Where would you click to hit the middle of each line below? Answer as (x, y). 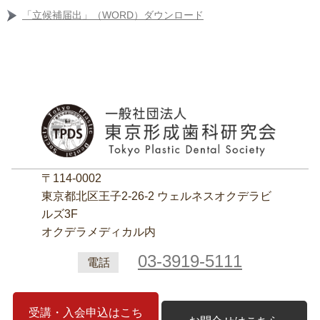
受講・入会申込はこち (85, 312)
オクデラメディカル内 (98, 231)
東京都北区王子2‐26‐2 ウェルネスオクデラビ (156, 196)
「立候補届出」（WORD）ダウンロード (112, 15)
